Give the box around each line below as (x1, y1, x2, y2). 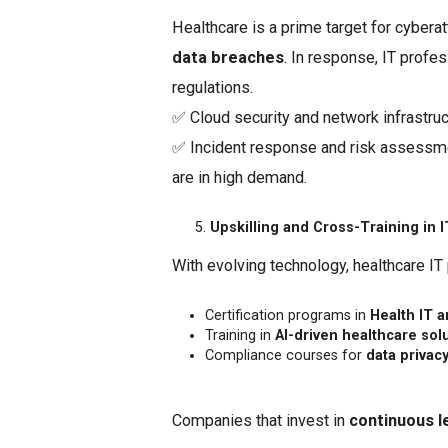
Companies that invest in (172, 410, 349, 430)
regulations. (172, 77, 253, 97)
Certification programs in (205, 306, 370, 324)
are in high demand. (172, 167, 307, 187)
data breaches (172, 47, 284, 67)
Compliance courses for (205, 346, 366, 364)
